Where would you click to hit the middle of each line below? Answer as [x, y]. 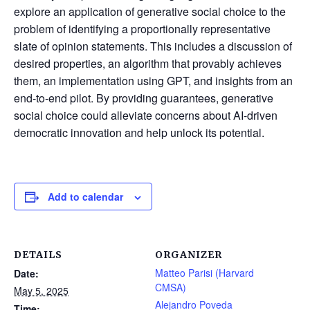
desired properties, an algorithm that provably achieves [148, 64]
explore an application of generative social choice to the [150, 12]
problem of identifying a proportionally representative [142, 29]
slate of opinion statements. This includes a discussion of [153, 46]
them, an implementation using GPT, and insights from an [153, 81]
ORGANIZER [189, 255]
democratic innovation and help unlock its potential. [139, 133]
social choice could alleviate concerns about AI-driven [146, 116]
